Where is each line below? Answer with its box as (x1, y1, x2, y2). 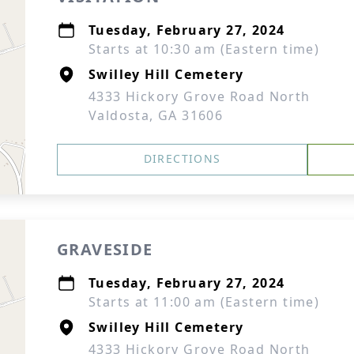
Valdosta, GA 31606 (88, 107, 224, 124)
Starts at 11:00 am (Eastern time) (88, 293, 320, 311)
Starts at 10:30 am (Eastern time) (88, 40, 320, 58)
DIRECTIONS (143, 151, 221, 166)
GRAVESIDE (57, 239, 153, 260)
